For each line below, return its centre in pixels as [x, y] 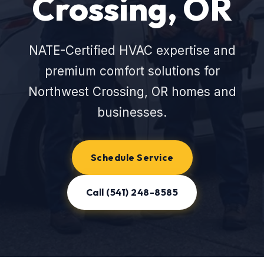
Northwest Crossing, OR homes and [132, 92]
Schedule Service [132, 157]
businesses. [132, 112]
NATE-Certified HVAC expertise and [132, 50]
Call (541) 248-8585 [132, 192]
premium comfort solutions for [132, 71]
